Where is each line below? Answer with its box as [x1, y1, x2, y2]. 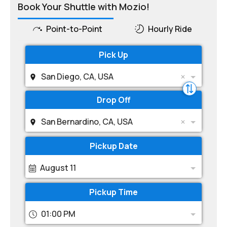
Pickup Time [89, 186, 138, 198]
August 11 [40, 162, 76, 173]
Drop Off [97, 94, 130, 105]
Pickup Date [89, 140, 138, 152]
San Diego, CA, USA [41, 71, 113, 82]
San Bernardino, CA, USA [41, 116, 133, 127]
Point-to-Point [46, 23, 102, 34]
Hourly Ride [148, 23, 193, 34]
